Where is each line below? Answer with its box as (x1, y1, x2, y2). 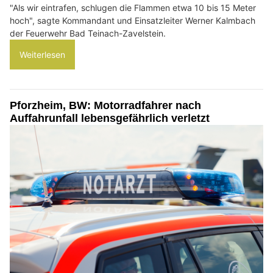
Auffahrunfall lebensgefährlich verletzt (10, 112, 210, 124)
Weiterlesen (19, 49, 65, 60)
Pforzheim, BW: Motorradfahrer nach (10, 99, 201, 112)
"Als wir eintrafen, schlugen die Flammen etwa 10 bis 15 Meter (10, 2, 256, 13)
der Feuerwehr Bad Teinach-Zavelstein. (10, 27, 166, 38)
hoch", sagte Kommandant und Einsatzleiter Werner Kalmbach (10, 15, 255, 26)
